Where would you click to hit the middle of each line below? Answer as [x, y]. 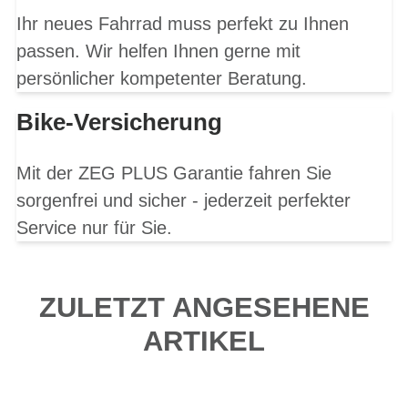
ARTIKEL [204, 341]
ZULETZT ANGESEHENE [204, 307]
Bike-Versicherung [119, 122]
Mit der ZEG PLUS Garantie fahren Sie [174, 173]
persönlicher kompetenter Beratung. [162, 79]
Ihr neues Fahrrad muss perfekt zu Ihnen [183, 24]
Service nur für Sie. [94, 227]
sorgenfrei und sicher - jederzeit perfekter [184, 200]
